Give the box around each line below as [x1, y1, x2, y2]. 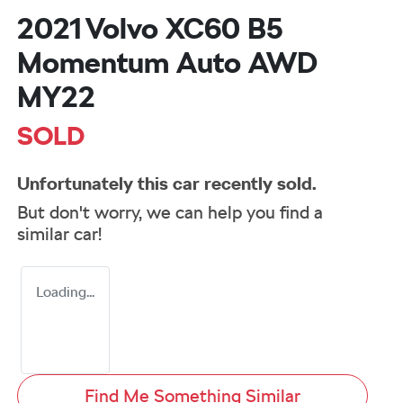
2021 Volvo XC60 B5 [17, 11, 283, 47]
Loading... [36, 283, 94, 301]
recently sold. [200, 173, 317, 195]
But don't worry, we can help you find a [17, 201, 323, 224]
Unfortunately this [17, 173, 173, 195]
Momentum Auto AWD [17, 45, 318, 81]
